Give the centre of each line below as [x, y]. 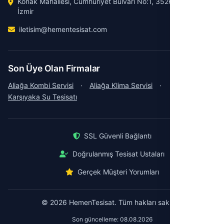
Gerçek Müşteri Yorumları [118, 172]
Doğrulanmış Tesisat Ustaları [118, 154]
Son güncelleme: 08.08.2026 [112, 219]
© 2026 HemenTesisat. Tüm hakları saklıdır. [112, 202]
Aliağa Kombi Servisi [41, 85]
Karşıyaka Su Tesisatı [42, 97]
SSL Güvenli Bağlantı [117, 136]
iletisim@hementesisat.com [63, 29]
